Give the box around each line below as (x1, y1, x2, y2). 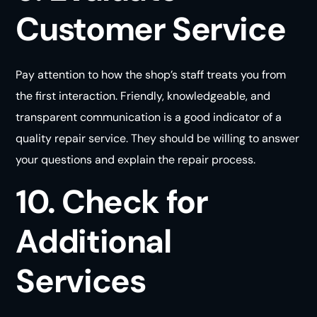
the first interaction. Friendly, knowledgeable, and (16, 88, 271, 103)
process (212, 151, 254, 167)
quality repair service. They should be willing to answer (16, 130, 300, 146)
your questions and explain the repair (16, 151, 212, 167)
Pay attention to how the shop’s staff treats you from (16, 67, 287, 82)
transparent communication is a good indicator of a (16, 109, 282, 125)
